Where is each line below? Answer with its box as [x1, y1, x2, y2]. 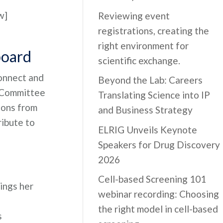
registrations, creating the [98, 24, 210, 36]
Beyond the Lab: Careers [98, 74, 203, 86]
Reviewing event [98, 9, 170, 21]
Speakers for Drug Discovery [98, 138, 221, 150]
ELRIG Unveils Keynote [98, 123, 198, 135]
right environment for [98, 39, 189, 51]
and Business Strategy [98, 104, 193, 115]
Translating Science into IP [98, 89, 211, 101]
